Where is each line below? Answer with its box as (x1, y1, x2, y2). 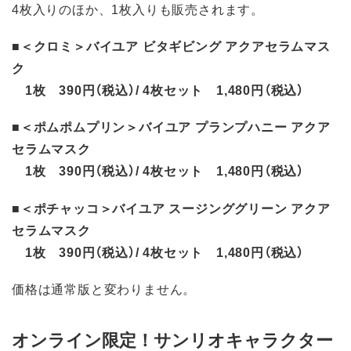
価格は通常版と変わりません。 (12, 278, 197, 298)
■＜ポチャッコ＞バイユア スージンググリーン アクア (12, 197, 331, 217)
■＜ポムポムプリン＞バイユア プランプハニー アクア (12, 117, 331, 136)
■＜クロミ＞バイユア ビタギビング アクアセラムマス (12, 36, 331, 56)
